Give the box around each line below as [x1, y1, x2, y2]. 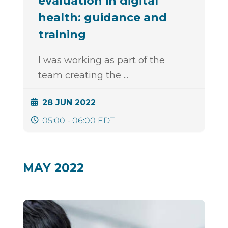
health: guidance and [38, 11, 167, 25]
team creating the [38, 70, 124, 81]
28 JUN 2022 [42, 98, 96, 108]
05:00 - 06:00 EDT [42, 116, 115, 126]
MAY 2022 [22, 161, 84, 176]
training [38, 27, 86, 42]
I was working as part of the [38, 54, 165, 66]
